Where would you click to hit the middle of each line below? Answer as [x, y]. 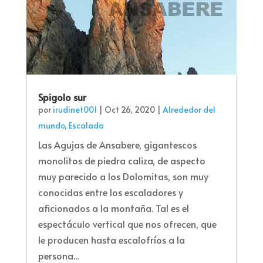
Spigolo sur [62, 97]
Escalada [86, 126]
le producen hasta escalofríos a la [111, 240]
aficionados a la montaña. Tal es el [113, 208]
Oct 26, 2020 [129, 110]
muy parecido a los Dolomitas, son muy [123, 176]
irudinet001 [75, 110]
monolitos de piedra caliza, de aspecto [122, 161]
